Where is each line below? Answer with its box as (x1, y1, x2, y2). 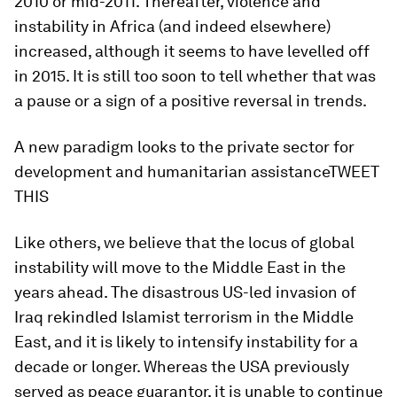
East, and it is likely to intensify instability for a (14, 332, 358, 351)
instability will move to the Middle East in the (14, 258, 346, 276)
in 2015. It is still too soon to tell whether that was (14, 66, 376, 85)
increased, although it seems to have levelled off (14, 42, 370, 60)
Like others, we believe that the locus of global (14, 233, 354, 252)
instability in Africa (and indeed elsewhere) (14, 17, 331, 35)
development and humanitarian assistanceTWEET (14, 162, 379, 181)
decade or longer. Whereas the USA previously (14, 357, 349, 376)
